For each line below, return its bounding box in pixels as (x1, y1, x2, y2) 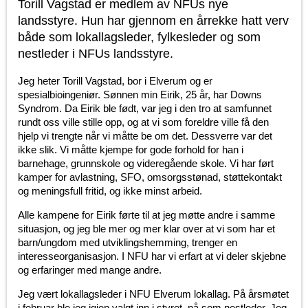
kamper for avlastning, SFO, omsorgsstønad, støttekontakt (18, 171, 282, 184)
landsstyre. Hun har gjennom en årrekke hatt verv (18, 14, 289, 28)
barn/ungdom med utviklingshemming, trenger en (18, 236, 237, 249)
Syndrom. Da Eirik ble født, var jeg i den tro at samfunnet (18, 102, 272, 115)
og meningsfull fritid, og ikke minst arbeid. (18, 185, 202, 197)
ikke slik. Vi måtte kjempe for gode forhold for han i (18, 144, 243, 156)
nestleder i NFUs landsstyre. (18, 47, 173, 61)
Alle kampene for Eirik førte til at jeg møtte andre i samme (18, 209, 275, 221)
